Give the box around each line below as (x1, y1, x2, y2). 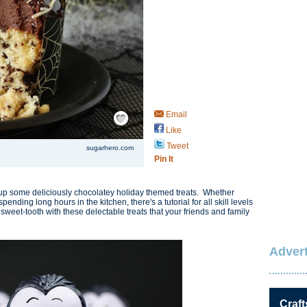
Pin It (154, 154, 173, 164)
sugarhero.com (86, 144, 134, 151)
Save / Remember (112, 104, 153, 114)
